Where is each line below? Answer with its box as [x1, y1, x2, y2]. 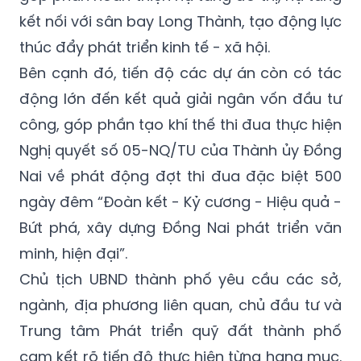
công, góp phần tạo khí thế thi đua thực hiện [19, 114, 342, 135]
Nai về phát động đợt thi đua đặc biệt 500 [19, 165, 342, 186]
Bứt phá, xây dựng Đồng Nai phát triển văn [19, 217, 342, 238]
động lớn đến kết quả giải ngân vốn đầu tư [19, 88, 342, 109]
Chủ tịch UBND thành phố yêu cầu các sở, [19, 268, 342, 289]
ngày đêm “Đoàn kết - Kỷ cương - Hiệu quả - [19, 191, 342, 212]
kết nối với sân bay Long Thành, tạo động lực [19, 10, 342, 31]
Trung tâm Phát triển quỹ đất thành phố [19, 320, 342, 341]
